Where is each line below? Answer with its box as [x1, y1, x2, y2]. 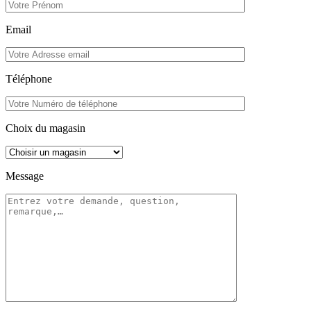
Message [6, 169, 44, 182]
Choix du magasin [6, 121, 85, 134]
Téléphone [6, 72, 52, 85]
